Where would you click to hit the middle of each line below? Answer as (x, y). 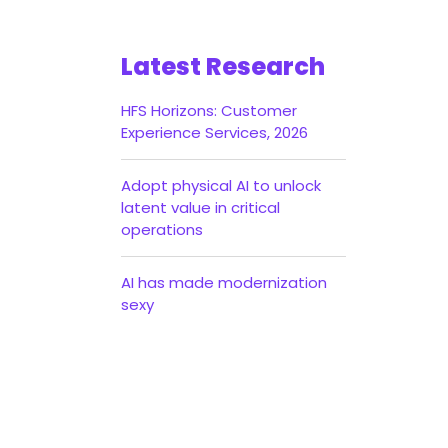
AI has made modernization (224, 282)
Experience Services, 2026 (214, 132)
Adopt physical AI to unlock (221, 185)
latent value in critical (200, 207)
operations (162, 229)
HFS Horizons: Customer (209, 110)
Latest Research (223, 66)
